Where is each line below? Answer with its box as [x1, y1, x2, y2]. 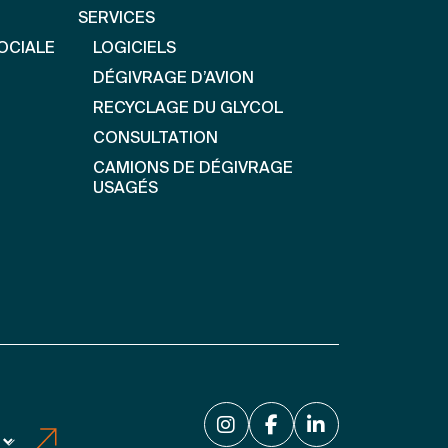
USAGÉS [92, 180, 158, 197]
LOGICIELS [92, 40, 176, 57]
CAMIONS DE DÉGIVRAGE [92, 160, 293, 177]
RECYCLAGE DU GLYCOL [92, 100, 283, 117]
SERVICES [77, 10, 155, 27]
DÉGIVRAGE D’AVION [92, 70, 254, 87]
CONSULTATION [92, 130, 218, 147]
